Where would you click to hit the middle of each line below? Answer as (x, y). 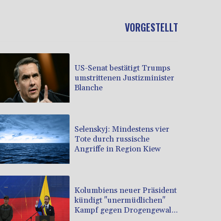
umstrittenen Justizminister (124, 78)
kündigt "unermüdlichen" (120, 200)
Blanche (89, 88)
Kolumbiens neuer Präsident (126, 190)
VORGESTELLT (151, 27)
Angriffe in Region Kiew (118, 149)
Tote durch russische (112, 139)
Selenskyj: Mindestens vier (122, 129)
